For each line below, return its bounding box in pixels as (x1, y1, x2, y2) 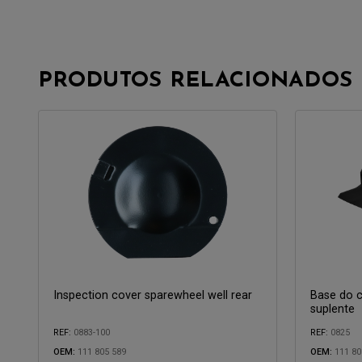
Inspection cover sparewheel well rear (53, 288, 252, 303)
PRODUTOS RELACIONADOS (38, 70, 353, 93)
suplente (310, 302, 355, 317)
